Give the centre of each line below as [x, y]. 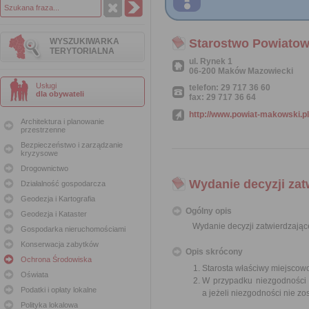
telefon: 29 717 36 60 [230, 88]
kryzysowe [39, 153]
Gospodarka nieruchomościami [73, 229]
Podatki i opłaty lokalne [59, 290]
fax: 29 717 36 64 [222, 97]
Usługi [46, 86]
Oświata [34, 275]
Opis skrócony [214, 252]
